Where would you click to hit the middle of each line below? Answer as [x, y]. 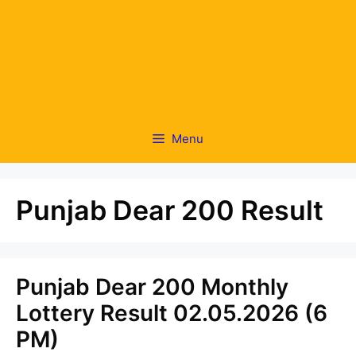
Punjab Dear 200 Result [170, 210]
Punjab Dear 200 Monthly [152, 287]
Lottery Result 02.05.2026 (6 [172, 313]
